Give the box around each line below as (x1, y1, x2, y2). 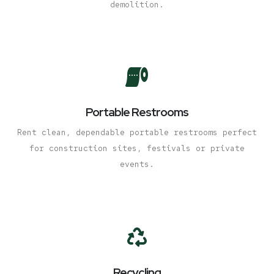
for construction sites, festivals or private (29, 143, 245, 154)
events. (120, 159, 154, 170)
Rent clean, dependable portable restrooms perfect (17, 127, 257, 138)
